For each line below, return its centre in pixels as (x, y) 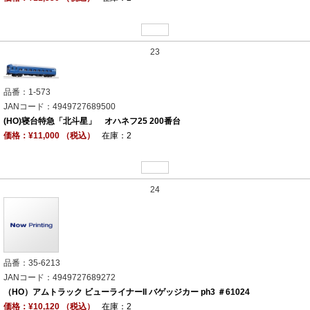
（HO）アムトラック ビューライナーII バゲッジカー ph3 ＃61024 (127, 292)
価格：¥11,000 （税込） (49, 135)
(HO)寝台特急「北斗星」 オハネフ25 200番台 (92, 121)
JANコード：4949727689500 (60, 106)
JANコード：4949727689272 (60, 277)
